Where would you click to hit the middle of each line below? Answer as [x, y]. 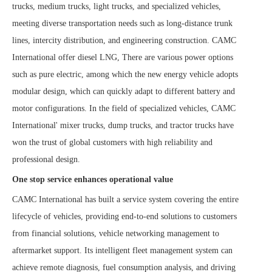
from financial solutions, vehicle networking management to [116, 233]
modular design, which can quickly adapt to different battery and [124, 91]
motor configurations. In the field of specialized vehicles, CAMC [124, 108]
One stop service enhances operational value [93, 179]
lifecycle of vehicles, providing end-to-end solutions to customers [124, 216]
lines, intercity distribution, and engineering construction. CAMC [124, 40]
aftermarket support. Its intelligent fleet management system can [122, 250]
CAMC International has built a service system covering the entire [125, 199]
